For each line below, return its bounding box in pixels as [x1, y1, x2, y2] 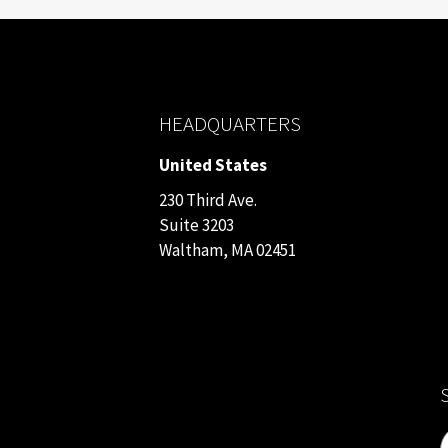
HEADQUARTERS [159, 109, 302, 137]
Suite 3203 [159, 213, 235, 236]
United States [159, 153, 268, 176]
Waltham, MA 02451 [159, 238, 297, 261]
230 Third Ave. [159, 188, 258, 211]
